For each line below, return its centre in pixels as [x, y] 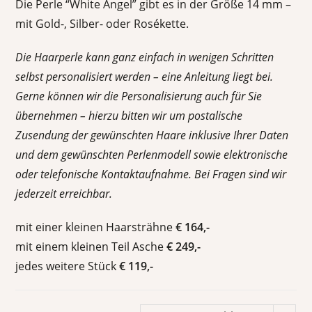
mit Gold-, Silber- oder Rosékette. [102, 24]
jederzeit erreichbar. [64, 194]
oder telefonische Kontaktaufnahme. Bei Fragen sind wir [151, 174]
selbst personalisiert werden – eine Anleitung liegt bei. [145, 77]
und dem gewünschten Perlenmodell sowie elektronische [152, 155]
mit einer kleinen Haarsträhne [96, 227]
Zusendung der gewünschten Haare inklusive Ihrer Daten [152, 135]
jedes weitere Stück [68, 266]
